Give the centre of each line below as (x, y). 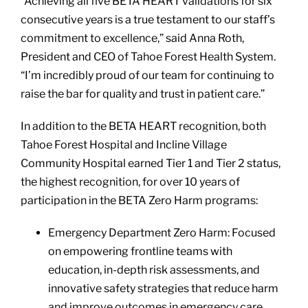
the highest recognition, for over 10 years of (130, 181)
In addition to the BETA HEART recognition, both (143, 126)
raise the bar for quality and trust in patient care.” (142, 93)
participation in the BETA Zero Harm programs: (139, 200)
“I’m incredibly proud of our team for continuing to (147, 75)
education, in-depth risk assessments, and (154, 269)
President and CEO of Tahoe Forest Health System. (148, 56)
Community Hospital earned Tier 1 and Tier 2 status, (150, 163)
